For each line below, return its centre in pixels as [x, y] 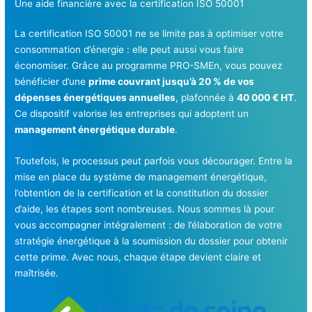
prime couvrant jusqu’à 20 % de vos [172, 82]
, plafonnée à [206, 98]
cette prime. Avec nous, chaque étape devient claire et [138, 257]
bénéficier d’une [52, 82]
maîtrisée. [37, 273]
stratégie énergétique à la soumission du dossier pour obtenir [151, 241]
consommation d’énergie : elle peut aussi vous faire [130, 50]
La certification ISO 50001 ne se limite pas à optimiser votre [149, 34]
